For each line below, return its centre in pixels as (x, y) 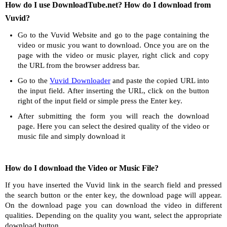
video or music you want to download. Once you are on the (113, 45)
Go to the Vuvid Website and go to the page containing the (113, 35)
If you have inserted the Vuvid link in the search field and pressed (113, 185)
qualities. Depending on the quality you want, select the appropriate (113, 215)
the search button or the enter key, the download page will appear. (113, 195)
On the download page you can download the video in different (113, 205)
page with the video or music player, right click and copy (113, 55)
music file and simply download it (71, 136)
